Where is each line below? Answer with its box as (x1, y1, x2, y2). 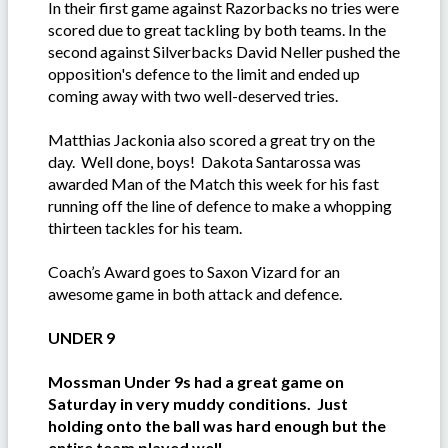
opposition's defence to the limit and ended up (48, 64, 360, 84)
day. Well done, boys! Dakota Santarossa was (48, 152, 361, 172)
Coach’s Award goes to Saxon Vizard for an (48, 262, 340, 282)
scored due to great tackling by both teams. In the (48, 20, 386, 40)
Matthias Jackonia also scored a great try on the (48, 130, 375, 150)
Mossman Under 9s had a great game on (48, 372, 344, 392)
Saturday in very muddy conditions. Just (48, 394, 348, 414)
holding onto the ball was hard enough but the (48, 416, 386, 436)
